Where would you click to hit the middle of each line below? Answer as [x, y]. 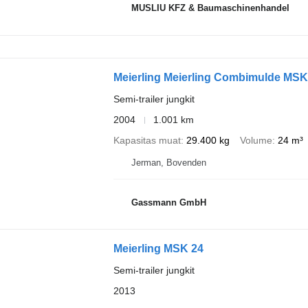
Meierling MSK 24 [158, 249]
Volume [256, 141]
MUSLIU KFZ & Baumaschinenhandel [210, 8]
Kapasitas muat [147, 141]
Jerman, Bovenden [168, 163]
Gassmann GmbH [168, 202]
